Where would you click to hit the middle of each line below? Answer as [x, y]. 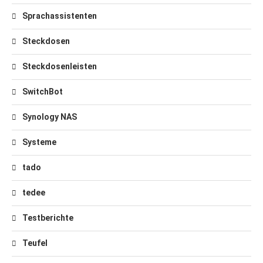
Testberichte [48, 218]
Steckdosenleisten [60, 66]
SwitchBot [43, 92]
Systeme [39, 142]
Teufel [35, 243]
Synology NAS [50, 117]
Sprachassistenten [60, 16]
